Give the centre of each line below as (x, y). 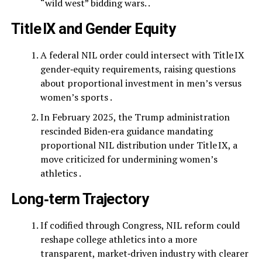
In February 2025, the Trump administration (135, 117)
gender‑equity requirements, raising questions (138, 69)
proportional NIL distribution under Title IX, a (139, 145)
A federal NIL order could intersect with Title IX (142, 55)
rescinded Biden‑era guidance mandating (126, 131)
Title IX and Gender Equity (93, 29)
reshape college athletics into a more (118, 239)
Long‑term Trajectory (80, 199)
